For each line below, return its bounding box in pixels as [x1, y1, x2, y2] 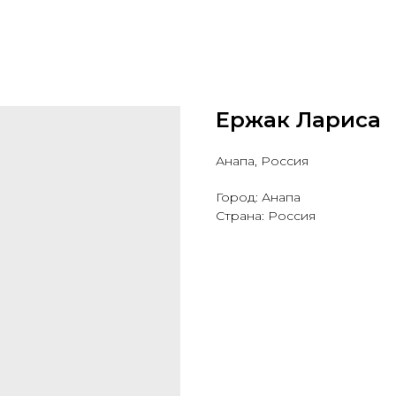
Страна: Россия [216, 208, 316, 224]
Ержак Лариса [216, 107, 381, 133]
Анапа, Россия [216, 153, 308, 169]
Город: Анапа [216, 189, 301, 205]
